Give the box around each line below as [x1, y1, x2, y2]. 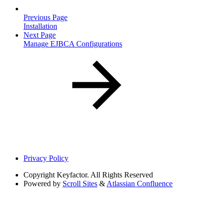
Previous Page [23, 13, 67, 22]
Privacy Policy [23, 154, 68, 163]
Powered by [23, 179, 61, 188]
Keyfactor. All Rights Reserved [57, 171, 153, 179]
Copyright [23, 171, 55, 179]
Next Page [23, 31, 56, 40]
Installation [23, 22, 57, 31]
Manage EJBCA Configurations [23, 40, 122, 48]
